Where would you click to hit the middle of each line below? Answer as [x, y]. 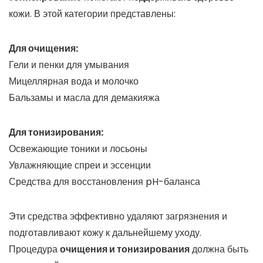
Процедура [34, 249]
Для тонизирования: [56, 132]
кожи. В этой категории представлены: [92, 14]
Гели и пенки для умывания [69, 65]
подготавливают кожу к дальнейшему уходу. [105, 233]
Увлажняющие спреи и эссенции [80, 165]
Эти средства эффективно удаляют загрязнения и [118, 216]
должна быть [219, 249]
